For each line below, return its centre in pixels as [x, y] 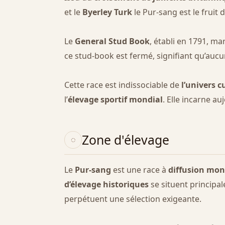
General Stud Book [112, 41]
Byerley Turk [107, 12]
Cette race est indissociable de [123, 85]
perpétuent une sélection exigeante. [133, 199]
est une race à [140, 170]
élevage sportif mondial [115, 99]
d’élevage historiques [106, 185]
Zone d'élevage [126, 140]
